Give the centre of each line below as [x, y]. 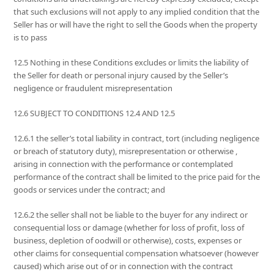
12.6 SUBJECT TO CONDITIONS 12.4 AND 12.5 [94, 113]
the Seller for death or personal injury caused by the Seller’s [121, 76]
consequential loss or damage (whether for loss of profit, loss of [129, 228]
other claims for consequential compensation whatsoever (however [136, 254]
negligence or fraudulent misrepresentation [93, 88]
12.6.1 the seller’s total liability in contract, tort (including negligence [137, 139]
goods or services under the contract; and [90, 190]
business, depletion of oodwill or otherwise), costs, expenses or [128, 241]
